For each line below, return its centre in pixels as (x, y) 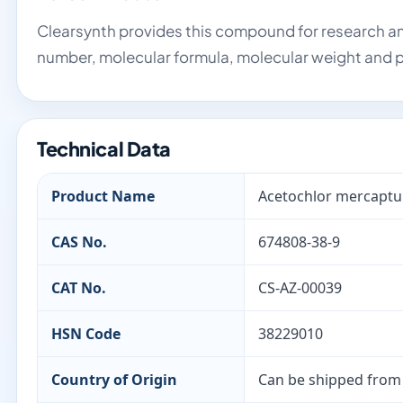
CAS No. (79, 242)
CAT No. (79, 288)
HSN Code (86, 334)
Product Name (103, 196)
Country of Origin (114, 380)
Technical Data (104, 149)
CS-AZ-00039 (300, 288)
